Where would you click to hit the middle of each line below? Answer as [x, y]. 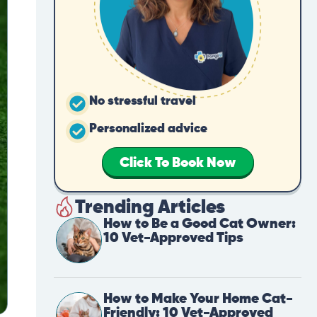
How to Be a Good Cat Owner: [200, 224]
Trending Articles [150, 208]
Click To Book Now [178, 163]
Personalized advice [148, 129]
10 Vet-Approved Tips [173, 238]
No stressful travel [143, 102]
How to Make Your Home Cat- [198, 299]
